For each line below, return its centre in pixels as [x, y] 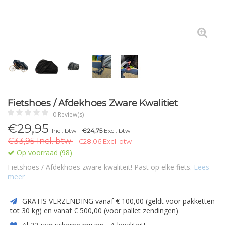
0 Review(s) [68, 114]
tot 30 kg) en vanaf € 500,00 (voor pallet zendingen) [94, 211]
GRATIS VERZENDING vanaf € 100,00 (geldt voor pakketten [118, 201]
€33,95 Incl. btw [40, 141]
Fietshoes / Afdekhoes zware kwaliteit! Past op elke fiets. [101, 167]
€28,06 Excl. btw [105, 141]
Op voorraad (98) [43, 152]
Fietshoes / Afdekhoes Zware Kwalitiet [93, 103]
